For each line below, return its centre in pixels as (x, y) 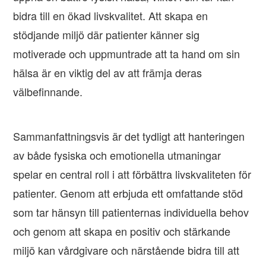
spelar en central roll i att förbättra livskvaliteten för (132, 174)
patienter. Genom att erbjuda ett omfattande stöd (128, 193)
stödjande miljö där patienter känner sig (107, 35)
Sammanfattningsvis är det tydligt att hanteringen (129, 136)
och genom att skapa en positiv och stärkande (122, 231)
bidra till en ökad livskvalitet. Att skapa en (111, 16)
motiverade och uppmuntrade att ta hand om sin (127, 54)
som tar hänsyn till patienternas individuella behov (131, 212)
